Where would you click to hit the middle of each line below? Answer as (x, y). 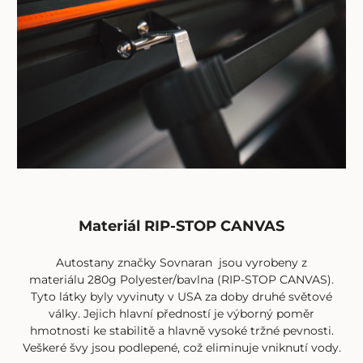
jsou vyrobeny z (260, 263)
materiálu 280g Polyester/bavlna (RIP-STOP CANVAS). (181, 280)
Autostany (85, 263)
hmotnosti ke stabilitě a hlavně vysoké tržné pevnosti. (181, 331)
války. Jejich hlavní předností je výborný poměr (181, 314)
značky (137, 263)
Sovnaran (186, 263)
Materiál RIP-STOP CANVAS (181, 225)
